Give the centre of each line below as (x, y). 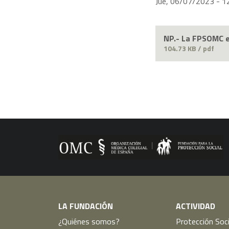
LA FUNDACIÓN (86, 206)
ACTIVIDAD (196, 206)
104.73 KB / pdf (189, 48)
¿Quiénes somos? (89, 221)
